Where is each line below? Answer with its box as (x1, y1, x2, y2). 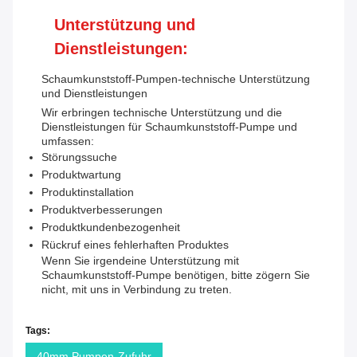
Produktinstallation (41, 186, 134, 199)
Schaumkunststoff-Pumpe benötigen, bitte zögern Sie (41, 269, 310, 282)
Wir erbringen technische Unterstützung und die (41, 106, 282, 120)
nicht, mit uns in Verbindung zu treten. (41, 283, 232, 296)
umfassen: (41, 135, 94, 148)
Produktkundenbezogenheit (41, 221, 180, 234)
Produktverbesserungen (41, 203, 163, 217)
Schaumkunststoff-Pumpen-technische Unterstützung (41, 73, 310, 86)
